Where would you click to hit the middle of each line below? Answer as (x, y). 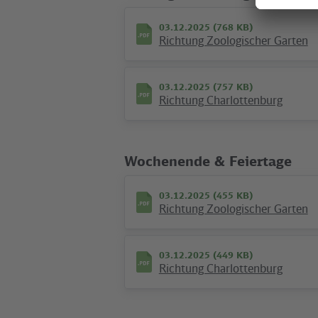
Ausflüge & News (199, 222)
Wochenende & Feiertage (208, 161)
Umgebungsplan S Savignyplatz (236, 128)
